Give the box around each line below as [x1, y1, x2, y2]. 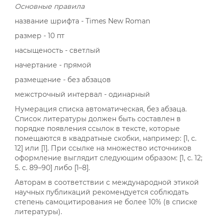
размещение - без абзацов [15, 75, 111, 84]
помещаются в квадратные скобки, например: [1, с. [15, 133, 197, 143]
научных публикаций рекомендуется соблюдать [15, 187, 189, 197]
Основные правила [15, 1, 85, 11]
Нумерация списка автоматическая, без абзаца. [15, 104, 187, 113]
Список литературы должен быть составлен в [15, 114, 181, 123]
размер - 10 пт [15, 31, 65, 40]
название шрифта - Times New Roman [15, 16, 150, 25]
